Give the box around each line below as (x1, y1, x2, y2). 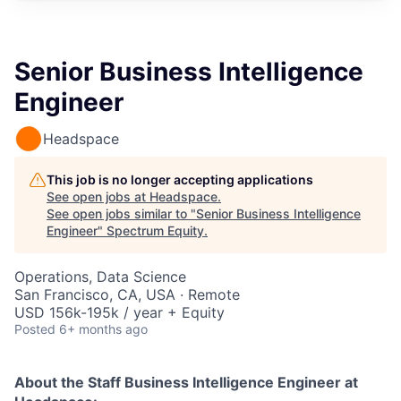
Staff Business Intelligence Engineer (88, 372, 341, 391)
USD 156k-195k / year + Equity (14, 303, 225, 321)
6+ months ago (59, 320, 148, 337)
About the (14, 372, 88, 391)
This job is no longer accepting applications (47, 171, 313, 187)
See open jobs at (47, 188, 149, 204)
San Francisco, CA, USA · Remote (14, 285, 240, 303)
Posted (14, 320, 55, 337)
